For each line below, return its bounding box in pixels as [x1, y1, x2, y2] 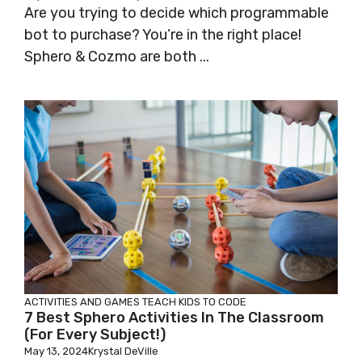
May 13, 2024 [24, 345, 88, 358]
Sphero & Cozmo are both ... [24, 48, 209, 66]
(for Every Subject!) [24, 326, 166, 344]
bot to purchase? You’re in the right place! [24, 26, 301, 44]
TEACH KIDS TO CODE [142, 296, 246, 309]
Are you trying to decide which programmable [24, 4, 329, 23]
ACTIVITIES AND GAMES [24, 296, 140, 309]
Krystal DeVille [88, 345, 158, 358]
